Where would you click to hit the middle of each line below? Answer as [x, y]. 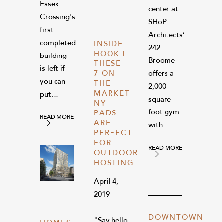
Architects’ [166, 35]
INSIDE [109, 44]
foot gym [164, 112]
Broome [161, 61]
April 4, [106, 182]
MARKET [112, 94]
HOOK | [110, 54]
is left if [52, 69]
